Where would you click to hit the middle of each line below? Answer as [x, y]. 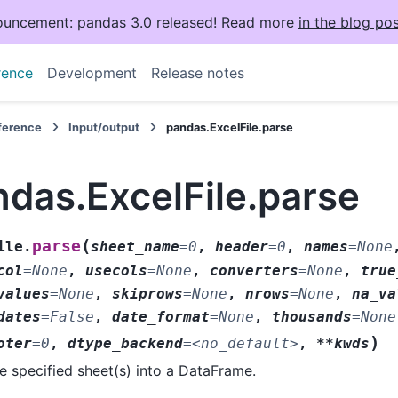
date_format [161, 317]
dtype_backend [125, 344]
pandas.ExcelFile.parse [230, 127]
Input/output [104, 127]
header [242, 247]
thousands [312, 317]
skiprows [147, 294]
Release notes [197, 73]
